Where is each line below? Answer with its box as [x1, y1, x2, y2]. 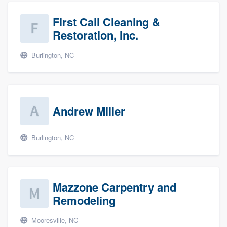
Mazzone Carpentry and [53, 179, 176, 196]
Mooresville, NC [29, 215, 78, 225]
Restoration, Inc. [53, 27, 138, 44]
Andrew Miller [53, 103, 125, 120]
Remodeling [53, 192, 116, 209]
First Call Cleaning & [53, 14, 160, 30]
